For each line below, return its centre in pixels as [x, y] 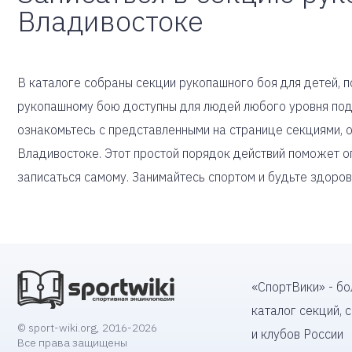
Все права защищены [72, 343]
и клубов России [297, 334]
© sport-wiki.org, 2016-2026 [87, 328]
